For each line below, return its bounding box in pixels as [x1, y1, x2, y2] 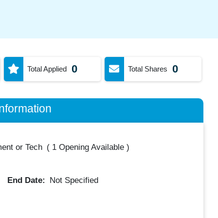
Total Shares [127, 64, 167, 73]
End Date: [7, 175, 48, 185]
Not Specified [50, 175, 98, 185]
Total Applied [27, 64, 67, 73]
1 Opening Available [52, 143, 124, 152]
